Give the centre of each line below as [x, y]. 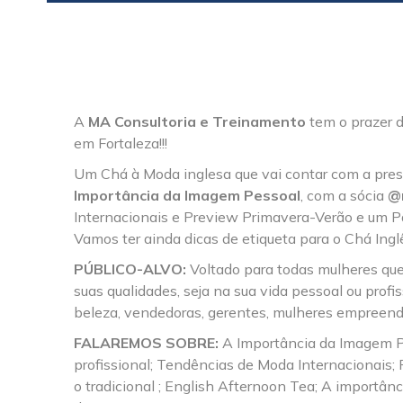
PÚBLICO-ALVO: [132, 269]
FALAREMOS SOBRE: [148, 342]
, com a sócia [344, 195]
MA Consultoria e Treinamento [197, 121]
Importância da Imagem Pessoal [187, 195]
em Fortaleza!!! [121, 143]
